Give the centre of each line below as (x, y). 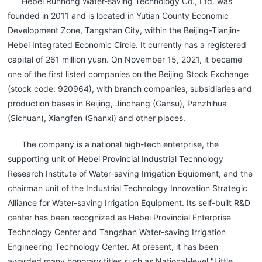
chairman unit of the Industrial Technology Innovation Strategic (128, 188)
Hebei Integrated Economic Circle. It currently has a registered (127, 44)
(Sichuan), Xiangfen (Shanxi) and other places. (97, 118)
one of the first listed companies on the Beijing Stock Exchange (128, 74)
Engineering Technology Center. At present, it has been (113, 246)
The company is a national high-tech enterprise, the (120, 144)
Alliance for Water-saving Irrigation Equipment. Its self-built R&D (129, 202)
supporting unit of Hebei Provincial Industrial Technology (116, 158)
